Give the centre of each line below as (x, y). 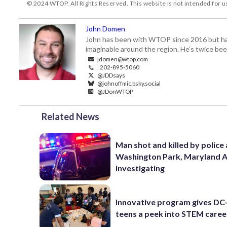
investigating (140, 168)
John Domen (105, 29)
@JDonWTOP (115, 91)
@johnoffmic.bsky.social (128, 83)
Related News (70, 117)
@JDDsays (111, 75)
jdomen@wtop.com (122, 59)
